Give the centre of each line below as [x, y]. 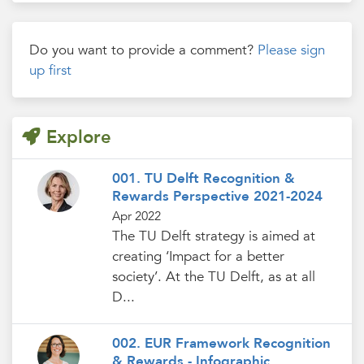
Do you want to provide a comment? [144, 50]
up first [51, 70]
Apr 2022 [136, 216]
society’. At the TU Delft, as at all [213, 276]
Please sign [292, 50]
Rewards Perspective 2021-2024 [217, 196]
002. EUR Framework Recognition [221, 344]
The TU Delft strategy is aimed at [213, 236]
